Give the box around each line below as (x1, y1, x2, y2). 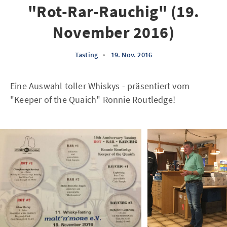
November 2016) (53, 22, 174, 43)
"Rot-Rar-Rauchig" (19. (27, 2, 200, 22)
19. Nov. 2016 (110, 50, 153, 59)
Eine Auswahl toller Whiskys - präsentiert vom (10, 80, 190, 92)
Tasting (74, 50, 98, 59)
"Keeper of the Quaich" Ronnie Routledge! (10, 94, 176, 105)
